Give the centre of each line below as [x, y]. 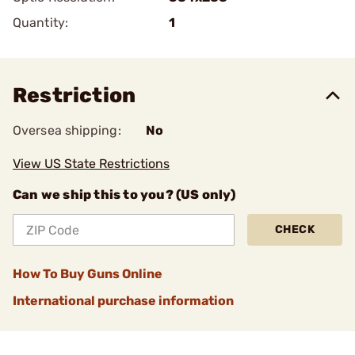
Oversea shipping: [67, 130]
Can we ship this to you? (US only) [124, 195]
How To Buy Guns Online [88, 274]
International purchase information [123, 301]
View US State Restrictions [91, 164]
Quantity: [40, 23]
